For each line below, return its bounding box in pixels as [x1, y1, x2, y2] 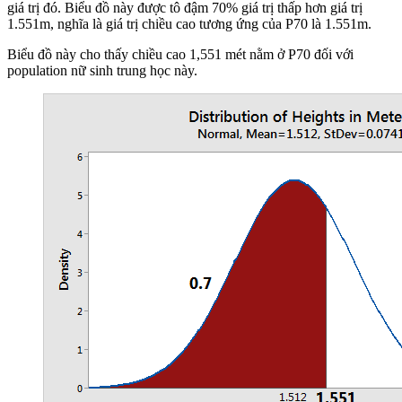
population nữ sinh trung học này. [7, 63, 197, 79]
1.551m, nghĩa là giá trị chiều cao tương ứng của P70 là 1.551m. [7, 16, 371, 32]
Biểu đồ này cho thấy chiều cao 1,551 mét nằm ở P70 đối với [7, 47, 354, 63]
